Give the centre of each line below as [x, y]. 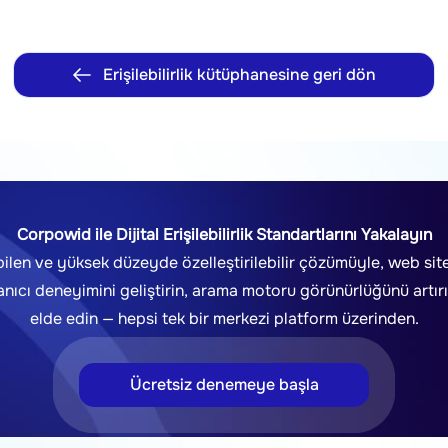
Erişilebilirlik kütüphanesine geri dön [239, 74]
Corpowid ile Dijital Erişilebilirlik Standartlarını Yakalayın [224, 234]
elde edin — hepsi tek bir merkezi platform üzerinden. [224, 318]
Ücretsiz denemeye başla [224, 384]
